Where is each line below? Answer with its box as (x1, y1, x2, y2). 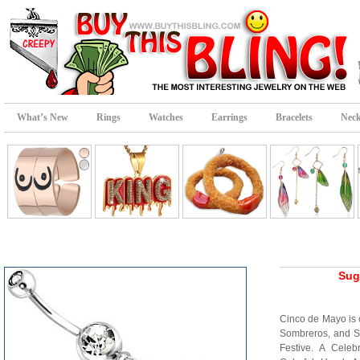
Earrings (211, 112, 247, 123)
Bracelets (276, 112, 313, 123)
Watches (149, 112, 183, 123)
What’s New (17, 112, 68, 123)
